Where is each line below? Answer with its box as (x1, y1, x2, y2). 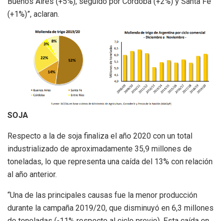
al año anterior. (7, 169, 57, 179)
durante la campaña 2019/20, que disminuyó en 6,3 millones (7, 203, 214, 213)
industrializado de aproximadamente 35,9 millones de (7, 144, 192, 153)
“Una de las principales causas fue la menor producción (7, 190, 197, 200)
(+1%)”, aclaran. (7, 9, 59, 19)
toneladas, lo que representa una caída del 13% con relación (7, 156, 213, 166)
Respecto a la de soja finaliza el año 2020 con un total (7, 131, 192, 141)
